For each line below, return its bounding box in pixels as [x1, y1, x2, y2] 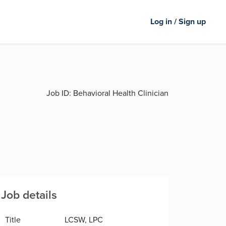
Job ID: [46, 87, 71, 99]
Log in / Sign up [150, 16, 206, 27]
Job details [1, 186, 57, 203]
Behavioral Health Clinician [71, 87, 168, 99]
